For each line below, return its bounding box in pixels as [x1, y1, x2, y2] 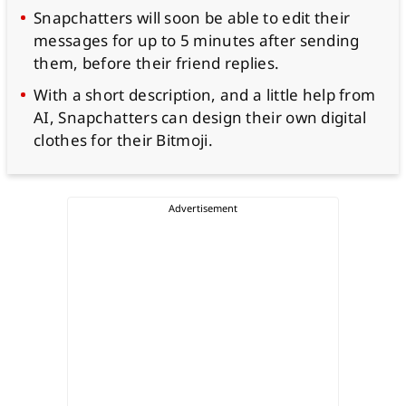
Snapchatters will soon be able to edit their [34, 7, 351, 28]
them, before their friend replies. [34, 53, 280, 73]
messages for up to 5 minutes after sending [34, 30, 360, 51]
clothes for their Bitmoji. [34, 130, 213, 150]
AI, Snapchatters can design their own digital [34, 107, 367, 128]
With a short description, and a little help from [34, 84, 376, 105]
